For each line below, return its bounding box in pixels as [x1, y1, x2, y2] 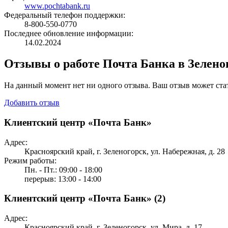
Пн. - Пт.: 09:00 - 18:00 [24, 165, 102, 174]
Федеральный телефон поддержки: [4, 10, 125, 19]
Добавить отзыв [4, 98, 60, 107]
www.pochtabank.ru [24, 1, 90, 10]
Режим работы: [4, 156, 56, 165]
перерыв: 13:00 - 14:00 [24, 174, 101, 183]
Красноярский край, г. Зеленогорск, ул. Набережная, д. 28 [24, 147, 225, 156]
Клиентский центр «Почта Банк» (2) [4, 193, 165, 204]
